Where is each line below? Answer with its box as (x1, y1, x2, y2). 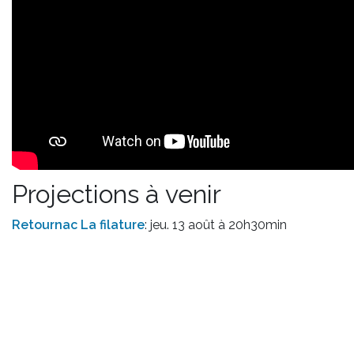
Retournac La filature (12, 217, 145, 232)
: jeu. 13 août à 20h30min (145, 217, 287, 232)
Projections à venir (12, 179, 221, 209)
